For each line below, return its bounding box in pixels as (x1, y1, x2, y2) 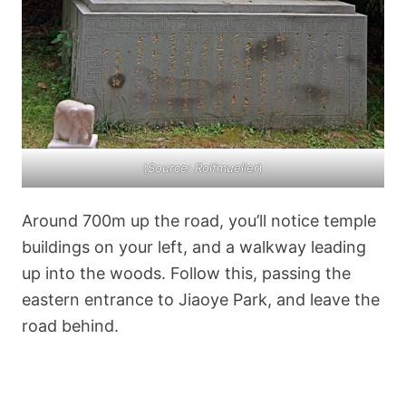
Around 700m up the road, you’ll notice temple (22, 210, 376, 230)
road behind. (22, 315, 119, 335)
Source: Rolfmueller (148, 160, 258, 176)
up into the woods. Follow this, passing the (22, 263, 351, 283)
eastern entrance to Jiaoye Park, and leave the (22, 289, 380, 309)
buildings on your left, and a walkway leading (22, 237, 366, 256)
